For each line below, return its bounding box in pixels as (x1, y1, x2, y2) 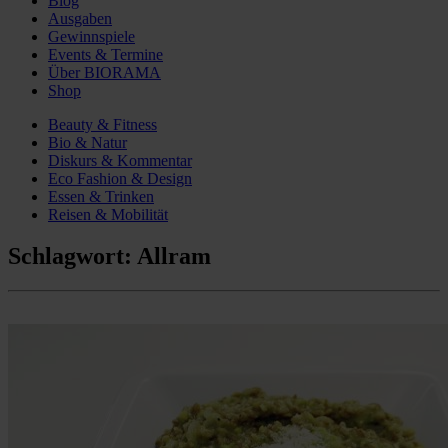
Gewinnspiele (48, 27, 135, 45)
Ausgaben (48, 9, 112, 27)
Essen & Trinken (48, 187, 154, 205)
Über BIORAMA (48, 63, 161, 81)
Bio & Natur (48, 133, 127, 151)
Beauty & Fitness (48, 115, 157, 133)
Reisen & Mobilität (48, 205, 168, 223)
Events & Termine (48, 45, 163, 63)
